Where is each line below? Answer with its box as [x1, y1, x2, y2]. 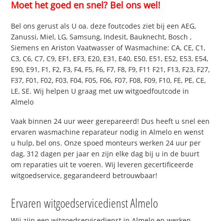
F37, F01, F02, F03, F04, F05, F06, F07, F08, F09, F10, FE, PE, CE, [11, 75, 206, 85]
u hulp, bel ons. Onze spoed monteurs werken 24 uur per [11, 138, 201, 148]
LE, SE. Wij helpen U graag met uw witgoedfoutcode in [11, 86, 189, 96]
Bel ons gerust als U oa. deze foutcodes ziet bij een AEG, [11, 21, 196, 31]
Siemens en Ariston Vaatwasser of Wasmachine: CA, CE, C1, [11, 43, 206, 53]
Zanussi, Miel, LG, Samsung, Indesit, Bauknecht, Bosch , [11, 32, 192, 42]
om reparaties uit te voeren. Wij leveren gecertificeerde [11, 160, 194, 170]
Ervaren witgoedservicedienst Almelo [11, 194, 158, 212]
